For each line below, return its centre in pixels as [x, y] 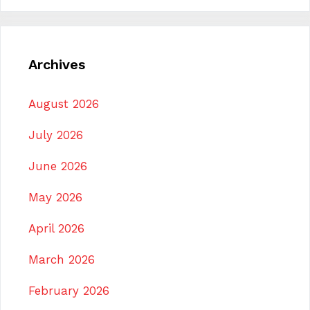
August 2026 [64, 104]
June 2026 [58, 166]
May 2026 [55, 198]
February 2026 [69, 291]
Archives [57, 65]
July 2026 [56, 135]
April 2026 [56, 229]
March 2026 [62, 260]
